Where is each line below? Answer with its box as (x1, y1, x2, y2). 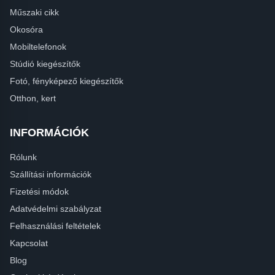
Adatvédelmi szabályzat (10, 203, 101, 214)
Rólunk (10, 152, 37, 162)
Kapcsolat (10, 238, 48, 248)
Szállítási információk (10, 169, 91, 179)
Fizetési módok (10, 186, 69, 196)
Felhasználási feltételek (10, 220, 101, 231)
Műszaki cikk (10, 7, 59, 17)
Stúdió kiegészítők (10, 58, 80, 69)
